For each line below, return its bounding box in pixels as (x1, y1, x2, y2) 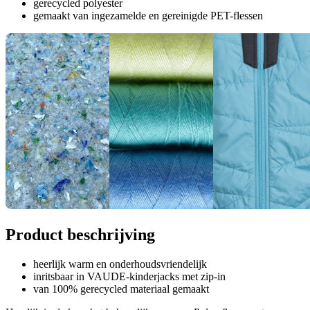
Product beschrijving (6, 226, 155, 244)
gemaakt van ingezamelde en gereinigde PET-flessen (33, 10, 263, 22)
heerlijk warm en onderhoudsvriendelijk (33, 258, 207, 271)
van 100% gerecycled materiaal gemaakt (33, 283, 209, 295)
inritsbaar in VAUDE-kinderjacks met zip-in (33, 271, 226, 283)
